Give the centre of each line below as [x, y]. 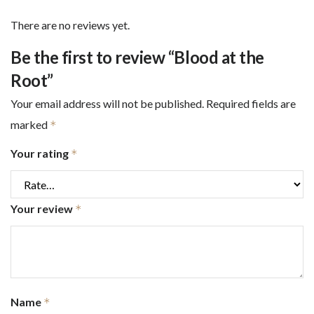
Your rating [41, 153]
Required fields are [251, 104]
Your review [43, 209]
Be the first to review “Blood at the [137, 57]
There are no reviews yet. [70, 25]
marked [30, 125]
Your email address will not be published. [107, 104]
